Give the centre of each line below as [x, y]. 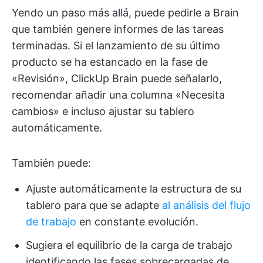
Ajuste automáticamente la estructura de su [134, 188]
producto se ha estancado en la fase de [110, 62]
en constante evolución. [137, 221]
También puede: [51, 163]
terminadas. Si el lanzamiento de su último [116, 45]
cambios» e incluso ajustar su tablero [103, 111]
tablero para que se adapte [94, 205]
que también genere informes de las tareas [118, 29]
